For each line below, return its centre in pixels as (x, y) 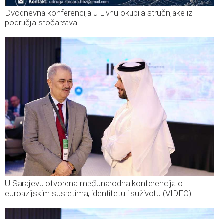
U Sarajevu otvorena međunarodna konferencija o (94, 184)
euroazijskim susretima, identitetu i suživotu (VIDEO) (98, 193)
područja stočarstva (41, 23)
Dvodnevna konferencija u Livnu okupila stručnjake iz (99, 13)
